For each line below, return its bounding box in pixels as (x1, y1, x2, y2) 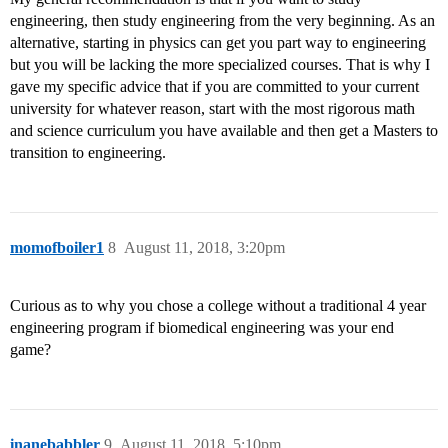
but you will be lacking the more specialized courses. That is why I (10, 56, 430, 74)
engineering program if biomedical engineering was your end (10, 319, 394, 337)
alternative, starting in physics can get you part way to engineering (10, 34, 426, 52)
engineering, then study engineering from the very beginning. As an (10, 12, 435, 30)
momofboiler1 (10, 239, 104, 257)
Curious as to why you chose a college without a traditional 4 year (10, 297, 426, 315)
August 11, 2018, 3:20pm (124, 239, 285, 257)
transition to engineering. (10, 144, 166, 162)
